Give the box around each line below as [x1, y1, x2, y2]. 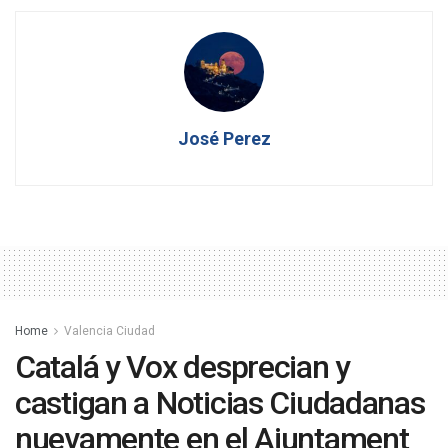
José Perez [177, 128, 271, 150]
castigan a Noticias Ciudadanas [15, 384, 425, 423]
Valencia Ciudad [64, 324, 155, 339]
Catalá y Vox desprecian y [15, 348, 350, 387]
